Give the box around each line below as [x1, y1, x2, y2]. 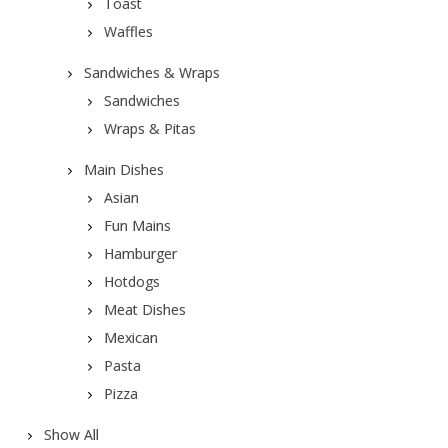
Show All [43, 425, 99, 444]
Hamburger [103, 244, 177, 263]
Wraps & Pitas [103, 119, 196, 138]
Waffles [103, 22, 153, 41]
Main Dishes [83, 160, 164, 179]
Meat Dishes [103, 300, 186, 319]
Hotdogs [103, 272, 160, 291]
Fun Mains [103, 216, 171, 235]
